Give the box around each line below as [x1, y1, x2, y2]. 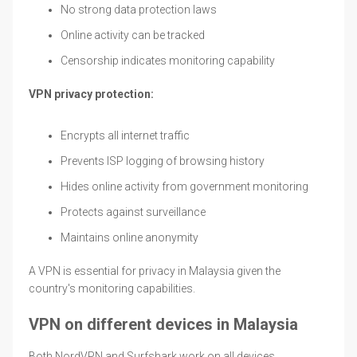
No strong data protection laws [61, 2, 217, 16]
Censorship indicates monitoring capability [61, 53, 275, 67]
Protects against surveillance [61, 205, 206, 218]
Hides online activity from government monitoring [61, 179, 308, 193]
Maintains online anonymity [61, 230, 198, 244]
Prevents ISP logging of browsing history [61, 154, 265, 167]
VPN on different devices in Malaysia [29, 314, 298, 334]
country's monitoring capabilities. [29, 281, 195, 295]
